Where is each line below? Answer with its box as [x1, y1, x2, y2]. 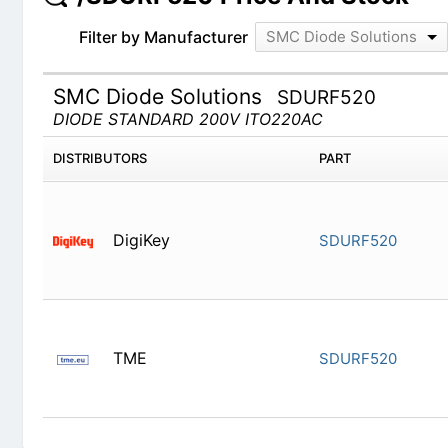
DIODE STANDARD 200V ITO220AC [56, 92, 327, 113]
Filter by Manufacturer [82, 10, 252, 31]
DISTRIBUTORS [56, 133, 151, 150]
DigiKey [116, 213, 174, 234]
